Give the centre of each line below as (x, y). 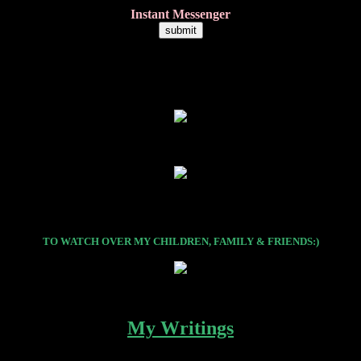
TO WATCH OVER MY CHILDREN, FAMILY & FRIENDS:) (180, 241)
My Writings (180, 328)
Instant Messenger (180, 14)
